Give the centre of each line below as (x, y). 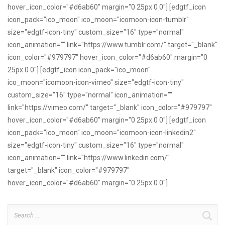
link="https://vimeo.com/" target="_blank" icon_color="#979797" (110, 107)
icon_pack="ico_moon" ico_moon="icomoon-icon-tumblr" (98, 19)
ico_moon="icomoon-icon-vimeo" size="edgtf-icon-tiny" (96, 82)
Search (18, 210)
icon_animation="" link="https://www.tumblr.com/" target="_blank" (113, 44)
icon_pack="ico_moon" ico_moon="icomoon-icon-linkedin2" (102, 132)
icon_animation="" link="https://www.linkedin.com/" (89, 157)
